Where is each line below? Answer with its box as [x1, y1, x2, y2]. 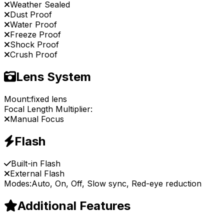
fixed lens [31, 94, 67, 104]
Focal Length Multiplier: [4, 104, 92, 114]
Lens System [16, 69, 91, 84]
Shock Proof [10, 39, 59, 50]
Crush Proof [10, 49, 57, 60]
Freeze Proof [10, 29, 61, 40]
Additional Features [17, 198, 130, 213]
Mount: [4, 94, 31, 104]
